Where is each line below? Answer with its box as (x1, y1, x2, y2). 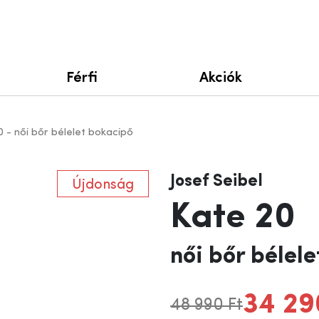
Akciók (199, 66, 242, 85)
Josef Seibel (170, 173, 263, 190)
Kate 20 (170, 200, 296, 236)
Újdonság (72, 178, 134, 192)
